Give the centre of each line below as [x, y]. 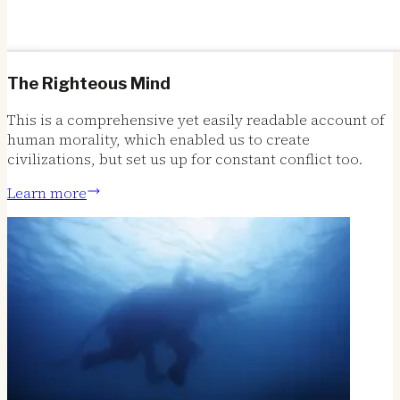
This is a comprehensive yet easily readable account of [196, 120]
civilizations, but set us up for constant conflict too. [185, 159]
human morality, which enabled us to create [158, 140]
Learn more [47, 193]
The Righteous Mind [89, 83]
